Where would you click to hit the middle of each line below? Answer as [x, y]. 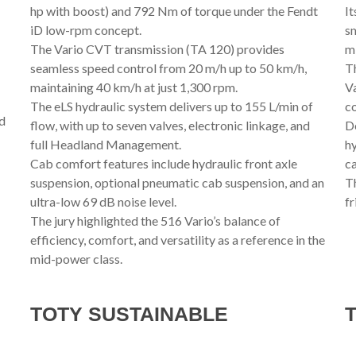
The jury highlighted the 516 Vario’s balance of [155, 220]
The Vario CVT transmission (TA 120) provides [157, 48]
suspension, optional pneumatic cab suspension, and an [177, 182]
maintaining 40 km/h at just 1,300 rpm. [133, 87]
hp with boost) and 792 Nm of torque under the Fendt [174, 10]
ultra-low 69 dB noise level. [103, 201]
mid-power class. [76, 258]
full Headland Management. [105, 144]
